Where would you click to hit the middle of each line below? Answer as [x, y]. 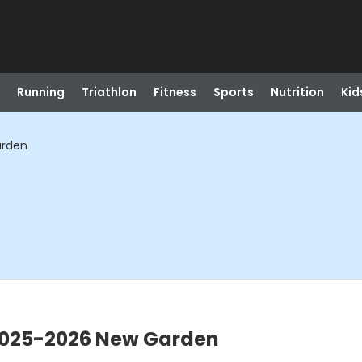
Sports [233, 92]
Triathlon [109, 92]
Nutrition [297, 92]
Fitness [175, 92]
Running [40, 92]
